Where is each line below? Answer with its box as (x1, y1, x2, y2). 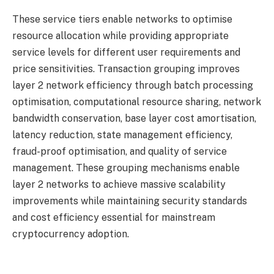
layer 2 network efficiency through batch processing (12, 79, 253, 91)
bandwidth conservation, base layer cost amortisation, (12, 112, 256, 124)
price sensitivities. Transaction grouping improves (12, 62, 240, 75)
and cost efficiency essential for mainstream (12, 211, 215, 223)
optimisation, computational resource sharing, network (12, 95, 261, 108)
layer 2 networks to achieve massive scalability (12, 178, 226, 190)
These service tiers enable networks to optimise (12, 13, 232, 25)
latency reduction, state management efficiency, (12, 128, 232, 141)
